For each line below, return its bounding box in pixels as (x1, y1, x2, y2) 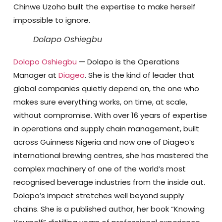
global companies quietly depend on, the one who (13, 83, 199, 94)
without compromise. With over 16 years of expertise (13, 110, 207, 120)
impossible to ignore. (13, 14, 90, 25)
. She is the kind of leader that (84, 69, 195, 80)
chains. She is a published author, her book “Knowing (13, 203, 205, 214)
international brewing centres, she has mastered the (13, 150, 209, 161)
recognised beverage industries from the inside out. (13, 176, 205, 187)
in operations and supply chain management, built (13, 123, 199, 134)
